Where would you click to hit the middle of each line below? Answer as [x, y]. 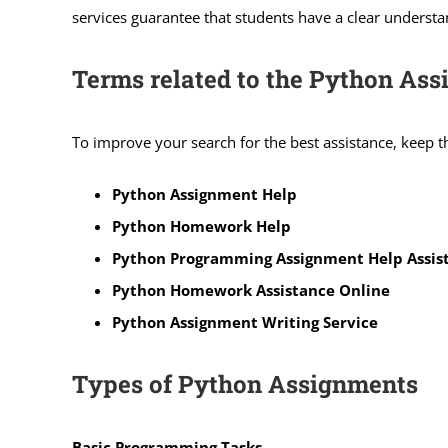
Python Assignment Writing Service [244, 321]
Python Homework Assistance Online [250, 289]
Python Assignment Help [204, 193]
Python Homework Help [201, 225]
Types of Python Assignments [244, 383]
